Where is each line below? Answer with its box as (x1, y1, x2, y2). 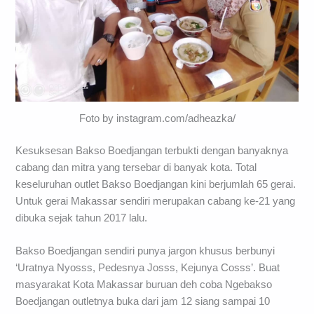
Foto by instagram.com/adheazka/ (78, 112, 235, 124)
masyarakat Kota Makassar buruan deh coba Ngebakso (15, 279, 273, 291)
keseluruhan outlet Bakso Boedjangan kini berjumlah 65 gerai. (15, 178, 296, 190)
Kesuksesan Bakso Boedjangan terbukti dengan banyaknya (15, 144, 289, 156)
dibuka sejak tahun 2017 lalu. (15, 212, 148, 224)
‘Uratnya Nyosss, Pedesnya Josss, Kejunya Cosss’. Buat (15, 262, 280, 274)
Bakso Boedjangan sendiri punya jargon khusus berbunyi (15, 245, 275, 257)
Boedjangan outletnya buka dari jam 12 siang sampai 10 (15, 296, 271, 308)
